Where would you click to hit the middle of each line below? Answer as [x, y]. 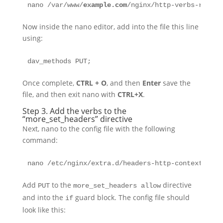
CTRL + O [91, 83]
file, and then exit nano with [70, 94]
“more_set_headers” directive [77, 119]
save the [175, 83]
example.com [105, 5]
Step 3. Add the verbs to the [74, 111]
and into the [44, 197]
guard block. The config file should [131, 197]
